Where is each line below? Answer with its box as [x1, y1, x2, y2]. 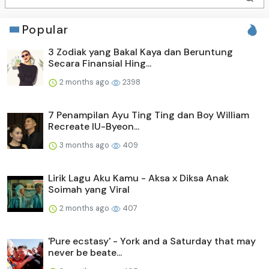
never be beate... [48, 246, 122, 259]
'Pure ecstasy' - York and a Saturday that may [48, 234, 256, 247]
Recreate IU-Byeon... [48, 119, 139, 133]
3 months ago [58, 139, 111, 150]
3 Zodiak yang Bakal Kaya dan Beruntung [48, 45, 233, 58]
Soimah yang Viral [48, 183, 130, 196]
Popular [22, 22, 69, 37]
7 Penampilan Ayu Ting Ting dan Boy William [48, 108, 249, 121]
